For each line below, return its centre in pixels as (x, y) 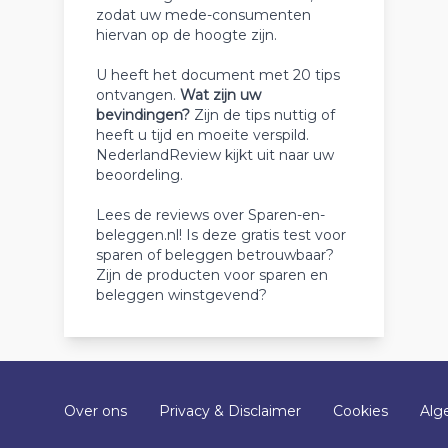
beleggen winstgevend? (181, 295)
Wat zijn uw (220, 95)
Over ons (95, 410)
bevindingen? (143, 115)
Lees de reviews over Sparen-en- (210, 215)
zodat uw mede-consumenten (203, 15)
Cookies (360, 410)
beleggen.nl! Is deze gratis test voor (221, 235)
